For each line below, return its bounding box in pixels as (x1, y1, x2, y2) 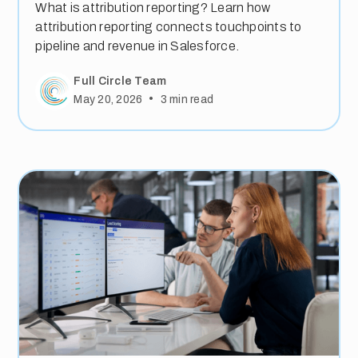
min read (166, 93, 214, 105)
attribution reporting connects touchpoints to (35, 19, 302, 34)
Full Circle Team (74, 75, 167, 88)
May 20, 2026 (74, 93, 143, 105)
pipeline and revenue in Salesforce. (35, 38, 240, 53)
